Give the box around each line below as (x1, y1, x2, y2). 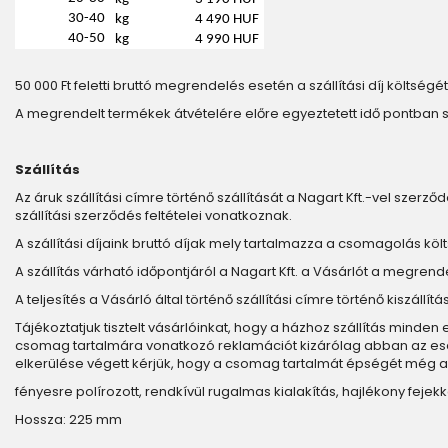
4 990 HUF (195, 32, 260, 47)
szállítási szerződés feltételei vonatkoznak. (15, 206, 292, 225)
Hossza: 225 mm (15, 410, 122, 429)
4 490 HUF (195, 12, 260, 27)
